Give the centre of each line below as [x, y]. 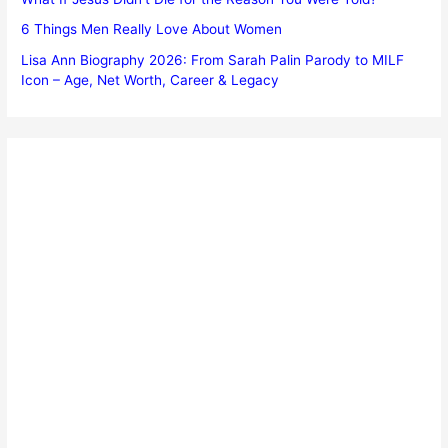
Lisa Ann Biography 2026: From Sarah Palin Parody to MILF [213, 59]
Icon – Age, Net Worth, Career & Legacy [150, 79]
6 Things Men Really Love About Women [152, 29]
